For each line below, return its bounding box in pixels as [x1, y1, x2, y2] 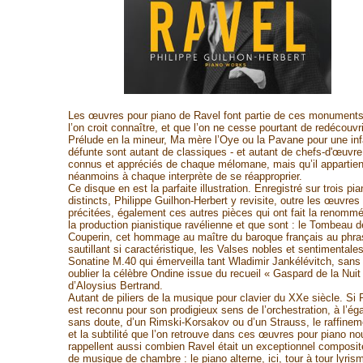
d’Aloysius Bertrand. [67, 280, 163, 292]
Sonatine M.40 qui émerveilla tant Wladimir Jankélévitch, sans [67, 255, 361, 267]
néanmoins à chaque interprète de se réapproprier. [67, 170, 302, 182]
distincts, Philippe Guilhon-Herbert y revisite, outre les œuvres [67, 194, 360, 207]
